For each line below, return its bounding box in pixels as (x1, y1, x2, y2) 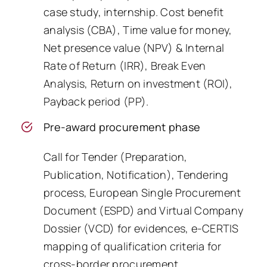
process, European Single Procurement (44, 185, 241, 200)
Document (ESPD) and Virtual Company (44, 203, 244, 218)
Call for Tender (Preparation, (44, 149, 188, 164)
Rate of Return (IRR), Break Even (44, 58, 206, 73)
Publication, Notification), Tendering (44, 167, 229, 182)
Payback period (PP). (44, 94, 149, 109)
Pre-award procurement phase (44, 119, 201, 134)
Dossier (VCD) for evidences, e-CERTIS (44, 221, 239, 235)
